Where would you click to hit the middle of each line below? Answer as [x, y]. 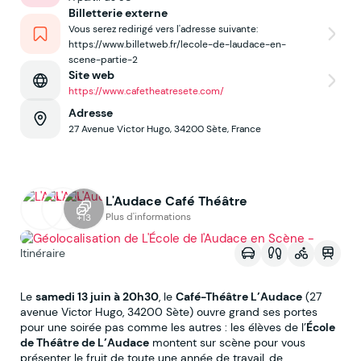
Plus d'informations [148, 216]
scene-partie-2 [103, 59]
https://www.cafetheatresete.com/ [146, 91]
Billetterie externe [118, 13]
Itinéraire [43, 253]
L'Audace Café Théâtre [176, 201]
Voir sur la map [189, 215]
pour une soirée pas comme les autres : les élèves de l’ [163, 327]
